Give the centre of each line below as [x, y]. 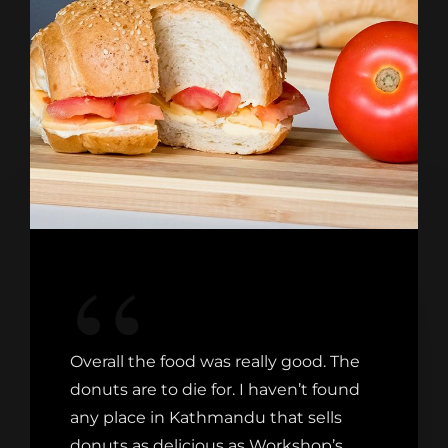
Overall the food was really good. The [215, 361]
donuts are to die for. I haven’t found [215, 389]
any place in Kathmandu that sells [206, 417]
